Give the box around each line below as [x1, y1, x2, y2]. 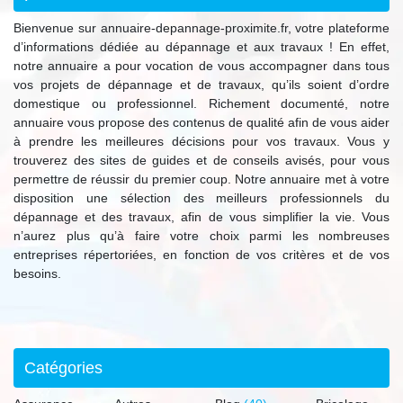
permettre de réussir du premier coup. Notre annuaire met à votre [13, 172, 390, 187]
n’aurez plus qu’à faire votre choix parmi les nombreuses [13, 228, 390, 244]
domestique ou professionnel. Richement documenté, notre [13, 96, 390, 112]
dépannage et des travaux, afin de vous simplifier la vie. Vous [13, 210, 390, 225]
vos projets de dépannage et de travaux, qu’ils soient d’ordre [13, 77, 390, 93]
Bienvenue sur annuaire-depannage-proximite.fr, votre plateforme [13, 21, 390, 36]
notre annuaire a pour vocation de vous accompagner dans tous [13, 58, 390, 74]
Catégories [24, 359, 103, 378]
